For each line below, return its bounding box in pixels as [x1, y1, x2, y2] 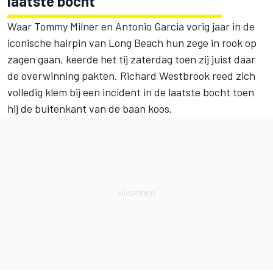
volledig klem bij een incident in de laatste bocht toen [7, 85, 254, 99]
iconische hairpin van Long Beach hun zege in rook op [7, 36, 257, 50]
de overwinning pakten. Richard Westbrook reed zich [7, 69, 255, 83]
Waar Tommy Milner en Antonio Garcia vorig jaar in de [7, 19, 255, 34]
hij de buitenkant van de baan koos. [7, 102, 172, 116]
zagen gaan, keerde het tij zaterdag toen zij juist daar [7, 52, 255, 66]
